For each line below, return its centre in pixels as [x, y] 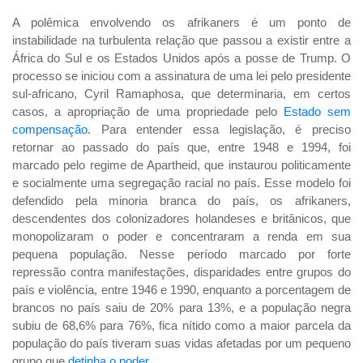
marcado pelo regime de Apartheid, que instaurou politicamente [181, 165]
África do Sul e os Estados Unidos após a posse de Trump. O [181, 58]
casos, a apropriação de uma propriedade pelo [148, 112]
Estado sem [317, 112]
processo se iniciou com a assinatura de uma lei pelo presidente [181, 76]
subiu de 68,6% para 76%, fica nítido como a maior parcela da [181, 326]
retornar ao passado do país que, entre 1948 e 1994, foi [181, 147]
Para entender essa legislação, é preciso [226, 130]
